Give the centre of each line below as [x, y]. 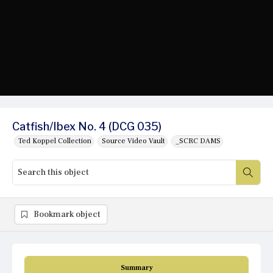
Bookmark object [67, 215]
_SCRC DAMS [198, 141]
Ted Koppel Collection [55, 141]
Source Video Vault [133, 141]
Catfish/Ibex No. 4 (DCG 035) [87, 127]
